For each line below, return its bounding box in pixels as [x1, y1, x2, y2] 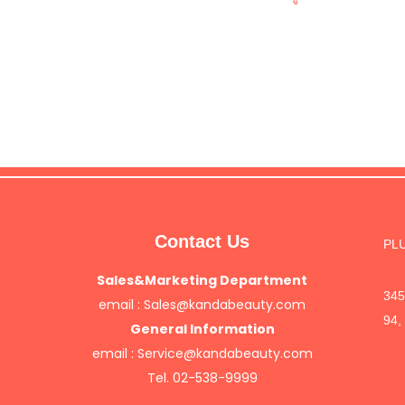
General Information [129, 320, 275, 338]
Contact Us [155, 231, 250, 251]
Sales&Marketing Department [97, 271, 308, 289]
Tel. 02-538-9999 [146, 369, 258, 387]
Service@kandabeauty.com [137, 344, 313, 363]
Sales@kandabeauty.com [144, 296, 306, 314]
